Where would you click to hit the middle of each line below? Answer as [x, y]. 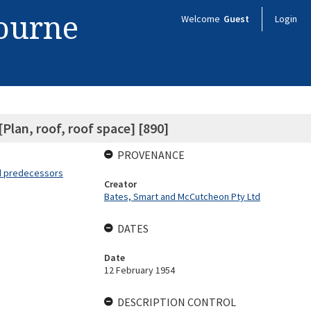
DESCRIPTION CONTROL [176, 302]
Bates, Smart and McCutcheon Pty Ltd [182, 196]
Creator [120, 184]
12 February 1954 [139, 270]
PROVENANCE [151, 155]
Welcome [202, 19]
